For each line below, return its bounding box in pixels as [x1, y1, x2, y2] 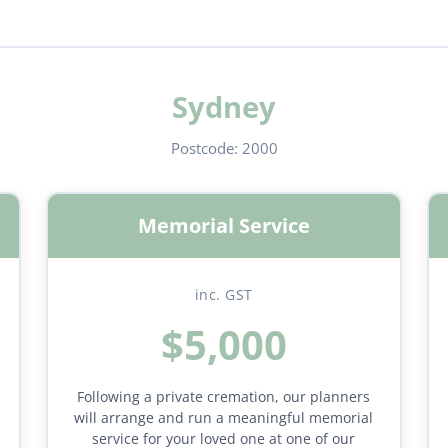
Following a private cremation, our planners [77, 387, 371, 406]
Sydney [172, 87, 276, 126]
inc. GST [194, 285, 253, 304]
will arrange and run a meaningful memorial [74, 408, 374, 427]
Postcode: [170, 138, 242, 158]
